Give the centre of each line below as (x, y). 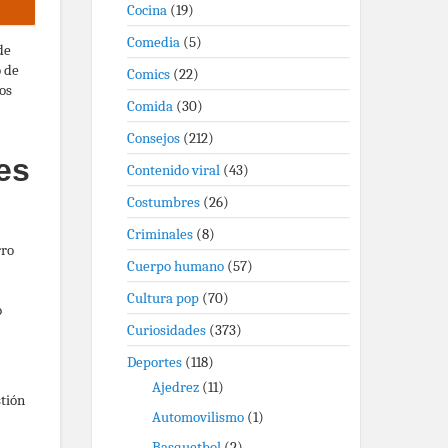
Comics (148, 74)
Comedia (153, 42)
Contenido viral (173, 170)
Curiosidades (166, 330)
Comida (150, 106)
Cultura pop (163, 298)
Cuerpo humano (175, 266)
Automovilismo (198, 417)
